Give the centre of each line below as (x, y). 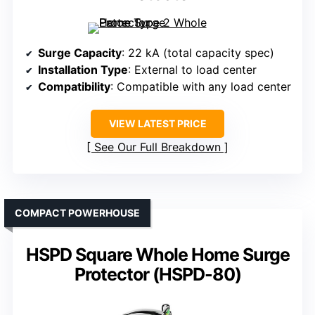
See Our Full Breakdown (157, 147)
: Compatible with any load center (201, 87)
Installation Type (83, 70)
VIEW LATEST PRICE (157, 124)
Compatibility (74, 87)
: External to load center (192, 70)
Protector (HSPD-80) (157, 275)
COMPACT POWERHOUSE (77, 213)
